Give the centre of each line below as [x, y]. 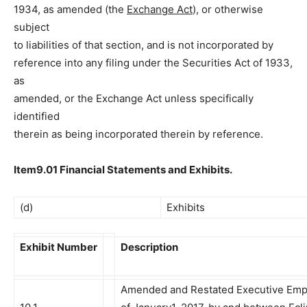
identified [37, 116]
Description [149, 247]
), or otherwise [228, 9]
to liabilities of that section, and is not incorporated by [144, 45]
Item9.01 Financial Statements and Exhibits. [123, 170]
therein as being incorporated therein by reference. [138, 134]
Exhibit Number [59, 247]
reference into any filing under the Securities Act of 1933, [153, 63]
